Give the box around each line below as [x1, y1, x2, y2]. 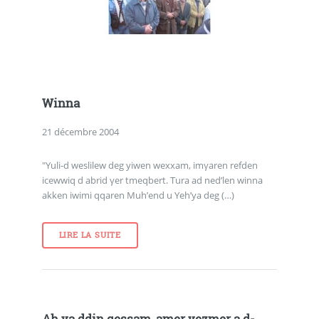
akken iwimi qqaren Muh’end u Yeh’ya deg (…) [41, 189, 234, 202]
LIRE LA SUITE [58, 230, 122, 241]
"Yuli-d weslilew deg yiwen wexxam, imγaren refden [41, 159, 258, 172]
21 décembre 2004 [41, 125, 119, 138]
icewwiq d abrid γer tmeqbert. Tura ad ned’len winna [41, 174, 263, 187]
